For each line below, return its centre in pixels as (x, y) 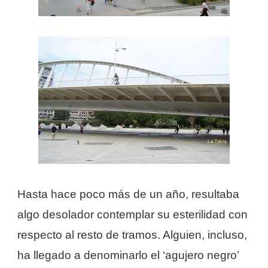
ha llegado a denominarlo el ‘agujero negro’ (128, 255)
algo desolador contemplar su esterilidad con (133, 214)
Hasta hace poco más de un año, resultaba (128, 194)
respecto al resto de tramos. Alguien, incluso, (132, 234)
